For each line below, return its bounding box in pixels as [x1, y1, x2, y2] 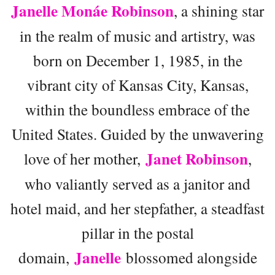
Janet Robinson [145, 147, 248, 170]
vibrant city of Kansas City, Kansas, [26, 74, 249, 95]
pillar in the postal [81, 222, 194, 243]
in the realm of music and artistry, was [20, 25, 255, 46]
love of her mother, [23, 147, 145, 169]
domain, [18, 246, 74, 268]
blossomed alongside [120, 246, 257, 268]
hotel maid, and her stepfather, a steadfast [10, 197, 265, 219]
